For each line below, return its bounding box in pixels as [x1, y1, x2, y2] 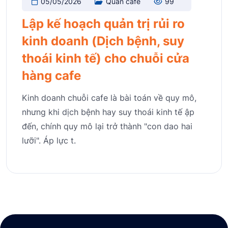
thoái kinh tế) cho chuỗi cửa [22, 51, 189, 66]
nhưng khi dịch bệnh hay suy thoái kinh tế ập [22, 107, 194, 118]
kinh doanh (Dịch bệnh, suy [22, 34, 184, 49]
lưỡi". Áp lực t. [22, 135, 76, 146]
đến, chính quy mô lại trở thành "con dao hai [22, 121, 192, 132]
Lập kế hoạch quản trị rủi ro [22, 16, 185, 32]
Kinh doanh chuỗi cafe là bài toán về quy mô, [22, 93, 196, 103]
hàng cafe [22, 68, 81, 83]
